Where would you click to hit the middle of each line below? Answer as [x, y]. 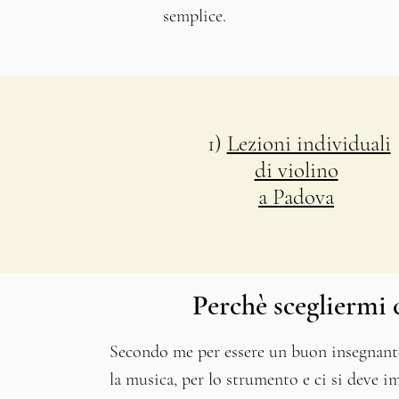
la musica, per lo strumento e [212, 379]
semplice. [195, 16]
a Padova [296, 197]
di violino [296, 170]
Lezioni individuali [309, 143]
